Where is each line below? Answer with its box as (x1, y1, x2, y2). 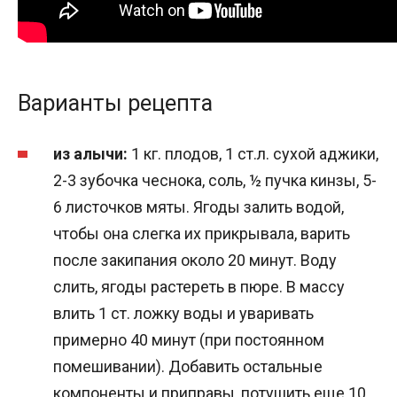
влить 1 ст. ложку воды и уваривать (53, 304, 314, 323)
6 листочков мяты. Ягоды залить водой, (53, 198, 344, 217)
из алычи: (53, 144, 128, 164)
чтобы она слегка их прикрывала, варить (53, 224, 350, 244)
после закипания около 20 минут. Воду (53, 251, 337, 270)
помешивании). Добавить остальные (53, 357, 323, 377)
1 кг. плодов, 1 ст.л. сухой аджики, (128, 144, 378, 164)
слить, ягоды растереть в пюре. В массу (53, 277, 345, 297)
